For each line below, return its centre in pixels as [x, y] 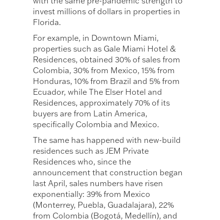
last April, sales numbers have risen [98, 183]
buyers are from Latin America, [90, 113]
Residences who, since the [82, 161]
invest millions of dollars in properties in [107, 11]
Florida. [47, 22]
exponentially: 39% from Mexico [92, 194]
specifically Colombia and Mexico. [96, 124]
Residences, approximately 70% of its [102, 102]
